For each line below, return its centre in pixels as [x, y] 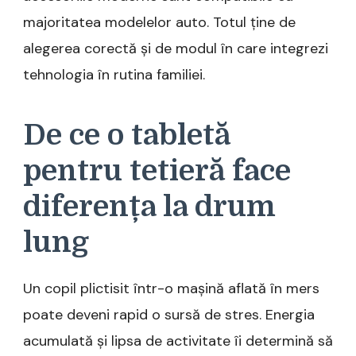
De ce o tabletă [127, 135]
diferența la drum [149, 207]
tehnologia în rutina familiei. [114, 75]
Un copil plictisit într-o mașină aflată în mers [171, 288]
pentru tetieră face [157, 171]
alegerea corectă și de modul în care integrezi [176, 49]
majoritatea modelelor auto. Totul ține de [159, 23]
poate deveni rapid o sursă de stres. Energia [169, 314]
